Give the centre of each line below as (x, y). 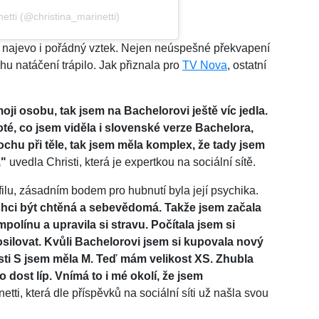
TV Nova (205, 65)
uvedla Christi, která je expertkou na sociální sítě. (131, 162)
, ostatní (247, 65)
